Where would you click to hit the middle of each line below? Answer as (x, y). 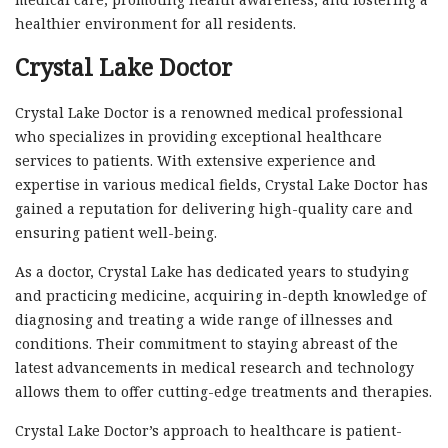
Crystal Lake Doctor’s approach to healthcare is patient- (208, 431)
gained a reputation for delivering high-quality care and (214, 209)
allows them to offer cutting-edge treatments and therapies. (223, 392)
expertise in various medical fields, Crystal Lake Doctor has (221, 185)
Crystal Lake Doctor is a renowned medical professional (209, 113)
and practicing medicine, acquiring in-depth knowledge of (220, 296)
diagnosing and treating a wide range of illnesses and (204, 320)
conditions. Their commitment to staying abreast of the (206, 344)
